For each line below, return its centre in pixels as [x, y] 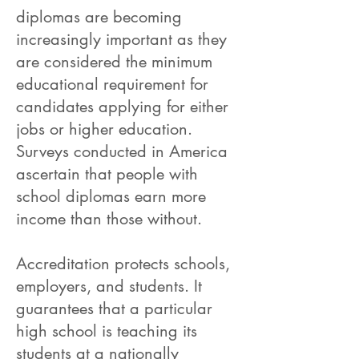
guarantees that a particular [114, 309]
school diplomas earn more [111, 196]
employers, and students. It [109, 286]
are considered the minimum [114, 62]
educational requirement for [112, 84]
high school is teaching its [107, 331]
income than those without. [109, 219]
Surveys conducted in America [122, 151]
